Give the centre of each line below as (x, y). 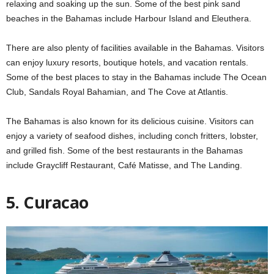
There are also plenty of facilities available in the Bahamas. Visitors (135, 47)
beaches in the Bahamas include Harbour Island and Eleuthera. (129, 18)
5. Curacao (47, 202)
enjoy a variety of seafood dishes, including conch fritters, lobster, (132, 135)
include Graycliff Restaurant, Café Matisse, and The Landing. (124, 165)
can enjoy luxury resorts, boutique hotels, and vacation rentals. (127, 62)
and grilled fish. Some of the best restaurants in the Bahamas (124, 150)
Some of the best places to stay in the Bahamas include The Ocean (136, 77)
